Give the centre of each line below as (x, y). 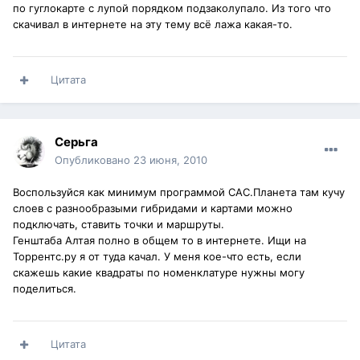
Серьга (76, 142)
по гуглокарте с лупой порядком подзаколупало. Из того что (172, 8)
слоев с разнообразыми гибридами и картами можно (153, 209)
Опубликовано (94, 160)
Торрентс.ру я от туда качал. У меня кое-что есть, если (157, 257)
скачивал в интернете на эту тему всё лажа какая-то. (153, 25)
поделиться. (45, 289)
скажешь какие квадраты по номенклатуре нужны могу (159, 273)
